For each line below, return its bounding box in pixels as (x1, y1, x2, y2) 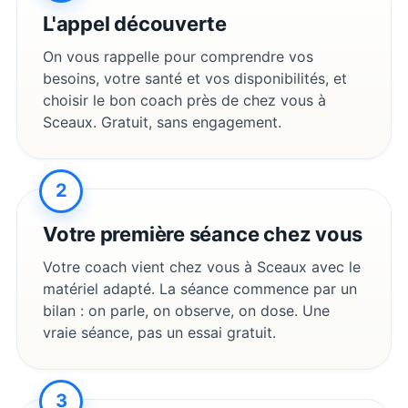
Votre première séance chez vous (43, 221, 363, 246)
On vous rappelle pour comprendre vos (43, 46, 313, 66)
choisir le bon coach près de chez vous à (43, 90, 326, 109)
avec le (307, 257, 361, 276)
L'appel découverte (43, 11, 228, 36)
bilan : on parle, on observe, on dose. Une (43, 301, 330, 320)
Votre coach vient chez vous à (43, 257, 257, 276)
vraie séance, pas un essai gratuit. (43, 322, 276, 342)
